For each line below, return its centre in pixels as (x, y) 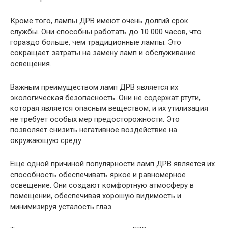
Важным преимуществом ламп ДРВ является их (94, 87)
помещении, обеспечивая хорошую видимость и (96, 196)
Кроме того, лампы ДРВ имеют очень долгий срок (99, 21)
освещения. (31, 64)
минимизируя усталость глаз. (62, 207)
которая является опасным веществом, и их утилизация (109, 109)
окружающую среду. (47, 141)
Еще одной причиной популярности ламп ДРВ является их (112, 164)
